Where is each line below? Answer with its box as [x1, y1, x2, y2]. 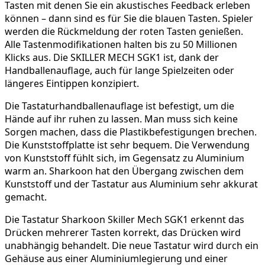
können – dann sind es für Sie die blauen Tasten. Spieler [5, 11, 253, 25]
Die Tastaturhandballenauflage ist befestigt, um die [5, 99, 234, 112]
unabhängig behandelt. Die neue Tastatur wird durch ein [5, 238, 258, 252]
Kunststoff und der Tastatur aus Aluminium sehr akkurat [5, 177, 258, 190]
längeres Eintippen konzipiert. [5, 76, 139, 90]
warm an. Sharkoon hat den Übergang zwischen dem [5, 164, 244, 177]
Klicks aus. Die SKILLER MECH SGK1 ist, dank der [5, 50, 219, 64]
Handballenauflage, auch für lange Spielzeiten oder [5, 63, 234, 77]
